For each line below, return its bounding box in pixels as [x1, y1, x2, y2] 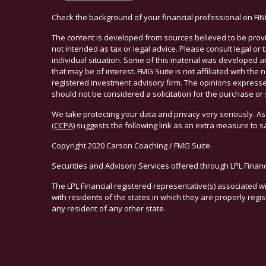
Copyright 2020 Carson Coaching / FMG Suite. [52, 140, 212, 151]
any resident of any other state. [52, 202, 166, 214]
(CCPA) [52, 119, 75, 131]
